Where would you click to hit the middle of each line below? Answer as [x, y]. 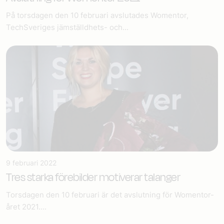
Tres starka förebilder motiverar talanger [93, 177]
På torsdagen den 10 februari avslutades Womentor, [97, 15]
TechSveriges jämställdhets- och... [67, 27]
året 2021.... [26, 207]
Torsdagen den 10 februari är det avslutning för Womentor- [110, 195]
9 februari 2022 [31, 163]
